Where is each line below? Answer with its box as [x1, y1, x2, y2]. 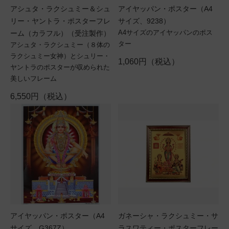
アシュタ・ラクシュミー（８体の [10, 41, 110, 49]
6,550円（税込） [10, 92, 72, 101]
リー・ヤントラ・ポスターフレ [10, 17, 110, 25]
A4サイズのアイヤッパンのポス [118, 29, 213, 36]
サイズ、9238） [118, 17, 170, 25]
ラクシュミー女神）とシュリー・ [10, 52, 110, 60]
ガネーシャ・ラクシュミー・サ [118, 212, 218, 220]
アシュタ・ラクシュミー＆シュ [10, 5, 110, 13]
